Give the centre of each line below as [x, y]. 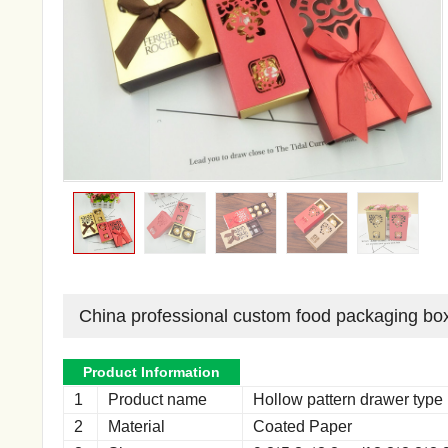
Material [136, 426]
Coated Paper [302, 426]
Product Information [151, 371]
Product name [157, 399]
